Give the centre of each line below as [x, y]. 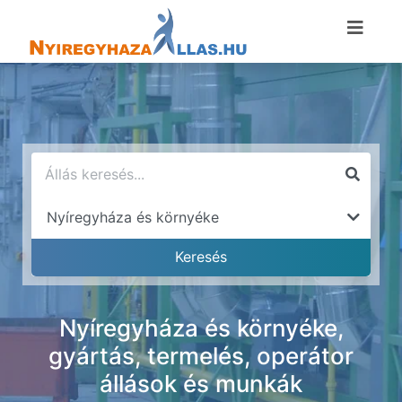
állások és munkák [201, 384]
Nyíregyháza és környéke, [201, 328]
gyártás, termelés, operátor [201, 356]
